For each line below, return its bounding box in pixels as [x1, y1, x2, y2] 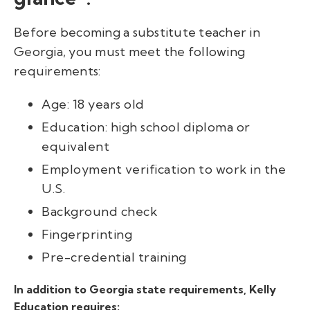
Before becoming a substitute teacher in [14, 24, 260, 40]
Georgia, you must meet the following [14, 44, 245, 60]
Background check [42, 203, 157, 219]
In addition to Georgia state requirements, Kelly [14, 282, 276, 296]
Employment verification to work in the [42, 161, 286, 177]
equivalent [42, 138, 109, 154]
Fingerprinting [42, 226, 132, 242]
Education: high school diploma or [42, 119, 250, 135]
